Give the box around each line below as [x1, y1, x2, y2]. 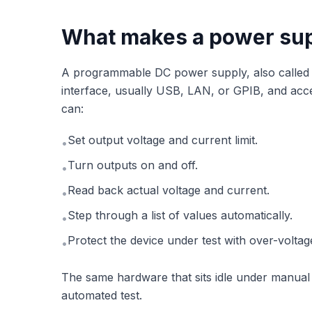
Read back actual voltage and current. [68, 182, 270, 197]
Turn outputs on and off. [68, 157, 198, 172]
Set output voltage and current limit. [68, 132, 258, 147]
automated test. [61, 288, 142, 302]
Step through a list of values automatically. [68, 208, 292, 222]
